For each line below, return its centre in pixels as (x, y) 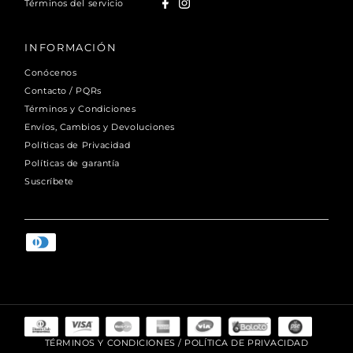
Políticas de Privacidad (78, 145)
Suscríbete (49, 181)
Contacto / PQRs (63, 90)
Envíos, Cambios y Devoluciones (100, 126)
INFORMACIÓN (71, 47)
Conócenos (51, 72)
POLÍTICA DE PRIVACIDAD (247, 343)
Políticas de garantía (72, 163)
